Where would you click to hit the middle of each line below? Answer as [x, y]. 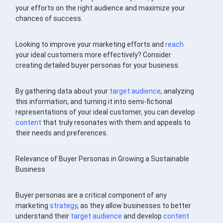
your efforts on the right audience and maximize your [101, 8]
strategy [64, 206]
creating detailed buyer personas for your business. [98, 65]
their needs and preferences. [62, 133]
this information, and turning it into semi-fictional [94, 102]
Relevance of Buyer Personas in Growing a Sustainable [103, 159]
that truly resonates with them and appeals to [116, 123]
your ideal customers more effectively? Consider [94, 55]
